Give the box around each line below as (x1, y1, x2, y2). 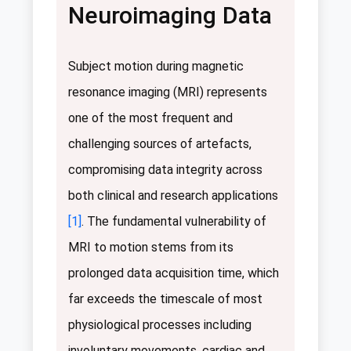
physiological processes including (68, 317, 251, 332)
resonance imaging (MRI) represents (68, 84, 267, 100)
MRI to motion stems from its (68, 239, 233, 255)
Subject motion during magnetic (68, 58, 244, 74)
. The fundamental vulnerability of (81, 213, 266, 229)
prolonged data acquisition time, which (68, 265, 279, 280)
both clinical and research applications (68, 187, 278, 203)
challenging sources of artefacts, (68, 136, 251, 151)
